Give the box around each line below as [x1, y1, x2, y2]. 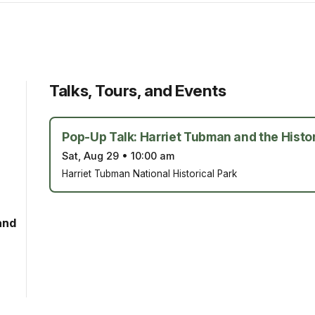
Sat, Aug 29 [62, 149, 120, 162]
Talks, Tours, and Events [49, 80, 226, 100]
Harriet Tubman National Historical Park [62, 167, 238, 179]
